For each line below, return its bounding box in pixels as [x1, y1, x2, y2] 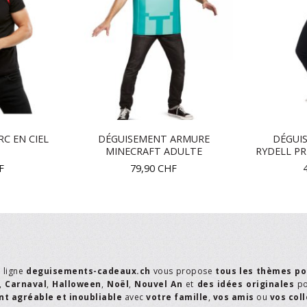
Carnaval [5, 278, 47, 291]
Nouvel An [134, 278, 182, 291]
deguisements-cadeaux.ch [26, 265, 151, 278]
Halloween [52, 278, 101, 291]
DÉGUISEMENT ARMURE [97, 132, 210, 146]
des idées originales [197, 278, 294, 291]
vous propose [150, 265, 216, 278]
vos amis [212, 291, 254, 304]
